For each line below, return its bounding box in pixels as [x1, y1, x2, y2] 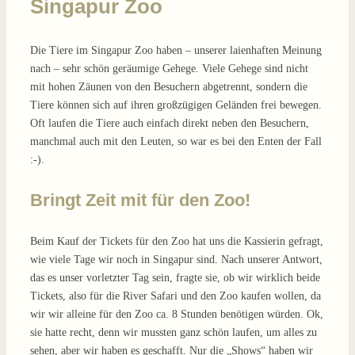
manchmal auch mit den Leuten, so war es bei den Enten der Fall [30, 135, 322, 147]
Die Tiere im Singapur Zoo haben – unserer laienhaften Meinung [30, 44, 322, 56]
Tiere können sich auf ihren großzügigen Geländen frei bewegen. [30, 98, 322, 111]
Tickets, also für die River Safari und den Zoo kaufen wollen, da [30, 290, 321, 303]
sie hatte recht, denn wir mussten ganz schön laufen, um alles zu [30, 326, 317, 339]
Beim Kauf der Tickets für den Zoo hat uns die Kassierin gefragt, [30, 235, 323, 248]
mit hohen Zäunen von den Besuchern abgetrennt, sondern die [30, 80, 307, 93]
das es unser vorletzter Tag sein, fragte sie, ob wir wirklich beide [30, 272, 320, 284]
